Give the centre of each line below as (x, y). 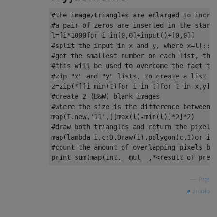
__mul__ (135, 158)
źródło (200, 191)
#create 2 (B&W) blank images (106, 97)
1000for (84, 36)
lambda (78, 137)
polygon (162, 137)
